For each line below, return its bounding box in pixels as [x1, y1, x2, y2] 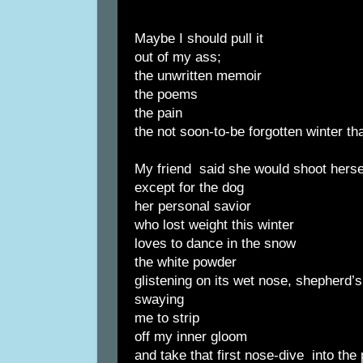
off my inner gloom [135, 328, 247, 344]
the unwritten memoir [135, 67, 262, 83]
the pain [135, 105, 182, 121]
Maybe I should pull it [135, 30, 263, 46]
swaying [135, 291, 184, 307]
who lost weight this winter [135, 216, 294, 233]
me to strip [135, 310, 199, 326]
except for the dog [135, 179, 244, 195]
